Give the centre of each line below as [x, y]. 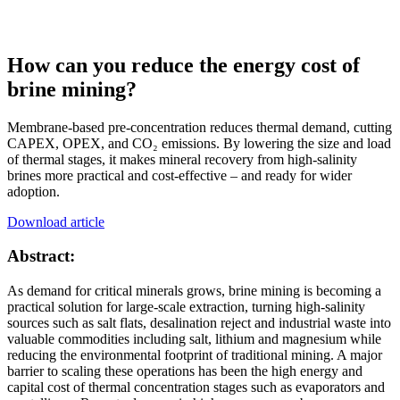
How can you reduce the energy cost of [183, 65]
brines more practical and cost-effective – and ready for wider [179, 175]
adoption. [33, 191]
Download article [56, 221]
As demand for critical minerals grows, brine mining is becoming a [194, 291]
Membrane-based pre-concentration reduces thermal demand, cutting [200, 127]
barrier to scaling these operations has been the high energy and [185, 371]
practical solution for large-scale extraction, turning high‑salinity [186, 307]
